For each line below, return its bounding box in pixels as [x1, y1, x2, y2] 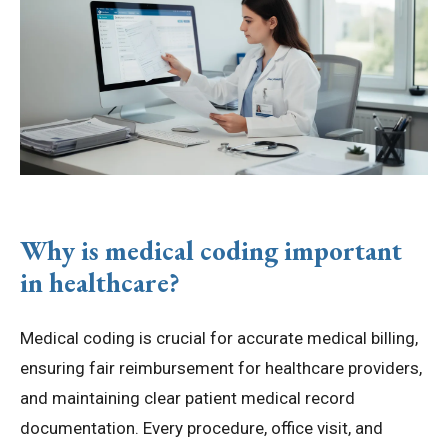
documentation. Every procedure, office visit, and [20, 418, 383, 439]
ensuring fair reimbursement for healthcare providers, [20, 358, 422, 379]
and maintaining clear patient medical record [20, 388, 355, 409]
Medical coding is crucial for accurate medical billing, [20, 328, 418, 349]
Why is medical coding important [20, 233, 402, 269]
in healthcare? [20, 265, 180, 301]
